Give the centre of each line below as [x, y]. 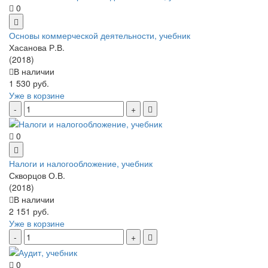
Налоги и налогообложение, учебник [81, 164]
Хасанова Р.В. [37, 47]
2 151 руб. [29, 211]
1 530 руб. [29, 83]
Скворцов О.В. [37, 176]
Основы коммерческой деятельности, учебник [100, 35]
